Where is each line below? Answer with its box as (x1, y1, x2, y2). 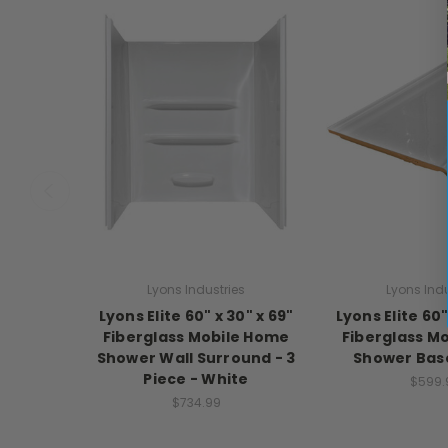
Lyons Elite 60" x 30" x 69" (98, 306, 294, 327)
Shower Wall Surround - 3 (96, 348, 296, 369)
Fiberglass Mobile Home (102, 327, 290, 348)
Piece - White (143, 369, 249, 390)
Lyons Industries (147, 281, 245, 299)
